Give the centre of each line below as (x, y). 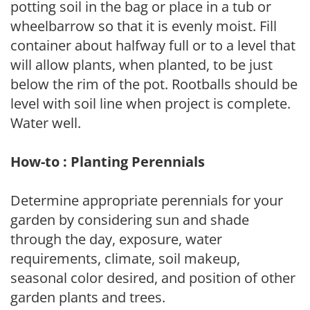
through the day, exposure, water (116, 239)
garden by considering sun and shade (130, 220)
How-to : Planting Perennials (108, 162)
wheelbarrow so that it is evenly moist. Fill (144, 26)
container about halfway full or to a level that (153, 45)
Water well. (46, 123)
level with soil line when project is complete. (151, 103)
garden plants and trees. (88, 297)
